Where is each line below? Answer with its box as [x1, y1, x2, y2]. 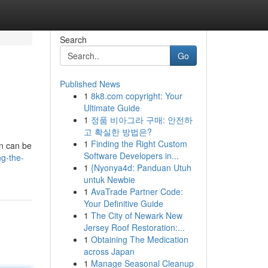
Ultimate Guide [83, 102, 140, 114]
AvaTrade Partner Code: [90, 185, 183, 197]
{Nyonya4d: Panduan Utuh [90, 162, 191, 173]
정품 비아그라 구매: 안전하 [90, 114, 193, 126]
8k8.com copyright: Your [90, 90, 182, 102]
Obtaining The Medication [90, 233, 188, 245]
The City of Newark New [90, 209, 182, 221]
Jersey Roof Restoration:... [83, 221, 185, 233]
